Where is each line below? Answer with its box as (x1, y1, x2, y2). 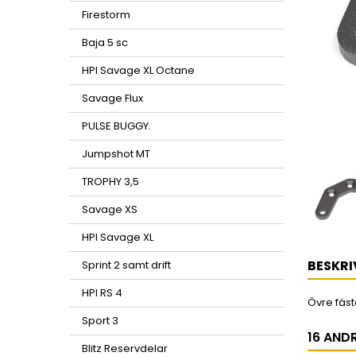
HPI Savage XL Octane (82, 63, 195, 78)
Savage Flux (82, 91, 143, 106)
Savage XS (82, 202, 137, 217)
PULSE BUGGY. (82, 118, 151, 133)
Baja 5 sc (82, 35, 128, 50)
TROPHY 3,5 (82, 174, 139, 189)
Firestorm (82, 7, 130, 22)
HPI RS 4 (82, 285, 122, 300)
